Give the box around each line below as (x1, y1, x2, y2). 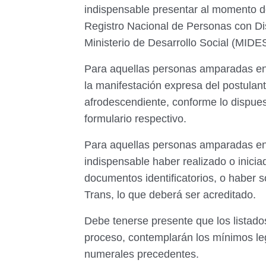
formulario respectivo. (84, 113, 189, 125)
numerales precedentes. (84, 248, 202, 260)
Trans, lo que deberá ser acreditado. (84, 189, 256, 201)
